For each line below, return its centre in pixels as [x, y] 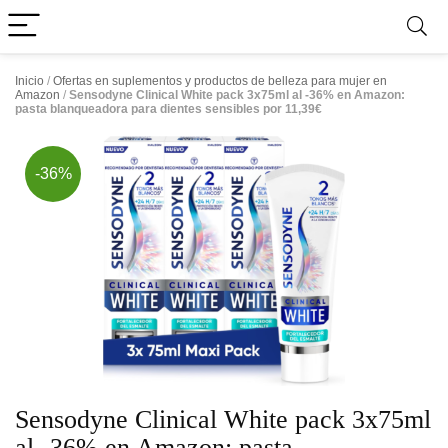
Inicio [29, 81]
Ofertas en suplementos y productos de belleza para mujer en [220, 81]
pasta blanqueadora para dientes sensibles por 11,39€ [168, 109]
